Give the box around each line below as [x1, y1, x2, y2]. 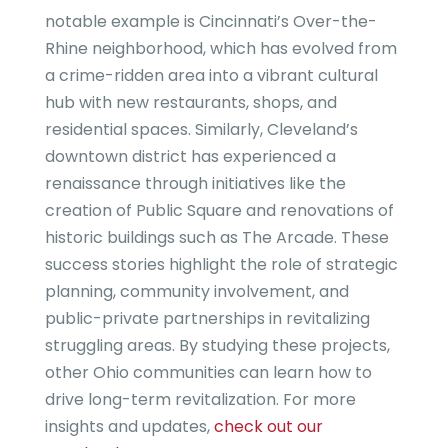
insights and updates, [44, 415, 214, 439]
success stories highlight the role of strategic [44, 253, 398, 277]
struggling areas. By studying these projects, [44, 334, 390, 358]
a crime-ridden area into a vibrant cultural [44, 64, 378, 88]
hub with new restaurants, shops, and [44, 91, 337, 115]
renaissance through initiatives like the [44, 172, 346, 196]
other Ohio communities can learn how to [44, 361, 372, 385]
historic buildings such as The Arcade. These [44, 226, 389, 250]
